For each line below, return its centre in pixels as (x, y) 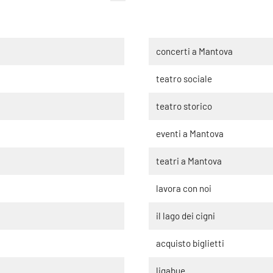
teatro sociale (184, 78)
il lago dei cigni (186, 215)
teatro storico (184, 106)
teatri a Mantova (189, 161)
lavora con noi (184, 188)
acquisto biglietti (190, 243)
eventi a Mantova (190, 133)
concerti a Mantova (194, 51)
